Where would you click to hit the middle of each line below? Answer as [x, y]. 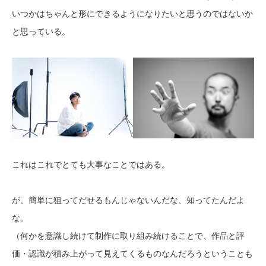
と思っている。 [41, 31]
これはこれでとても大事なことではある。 [91, 164]
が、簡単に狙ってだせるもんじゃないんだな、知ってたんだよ [128, 200]
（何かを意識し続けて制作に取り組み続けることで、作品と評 [128, 236]
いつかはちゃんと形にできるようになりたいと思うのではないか [132, 14]
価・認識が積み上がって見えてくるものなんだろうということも [132, 254]
